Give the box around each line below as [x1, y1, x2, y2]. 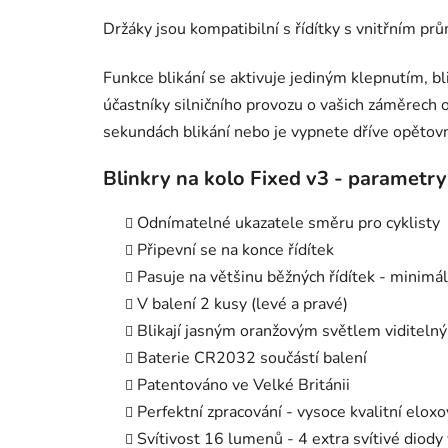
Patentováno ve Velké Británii [137, 373, 350, 396]
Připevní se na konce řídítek [137, 238, 334, 261]
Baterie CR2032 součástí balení [137, 346, 367, 369]
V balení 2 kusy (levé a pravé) [137, 292, 348, 315]
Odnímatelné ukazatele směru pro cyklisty [137, 211, 440, 234]
